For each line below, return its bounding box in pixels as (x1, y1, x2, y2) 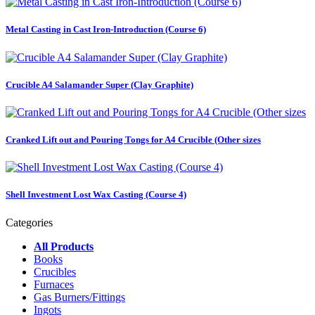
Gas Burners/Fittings (34, 290, 125, 303)
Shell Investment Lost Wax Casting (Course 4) (6, 189, 186, 200)
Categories (6, 216, 53, 229)
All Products (34, 240, 94, 252)
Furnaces (34, 278, 74, 290)
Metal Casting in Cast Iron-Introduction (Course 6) (6, 24, 206, 35)
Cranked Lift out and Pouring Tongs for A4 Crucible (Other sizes (6, 134, 261, 146)
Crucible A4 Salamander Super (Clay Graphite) (6, 79, 193, 90)
